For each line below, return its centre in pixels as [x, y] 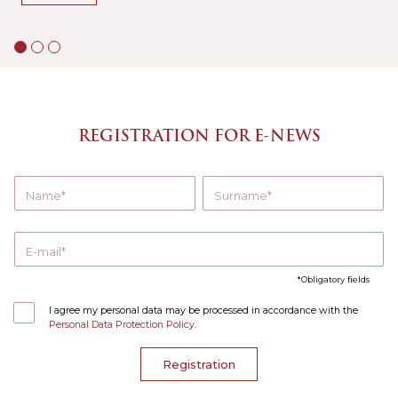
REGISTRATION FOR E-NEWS [199, 136]
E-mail [43, 251]
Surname [240, 195]
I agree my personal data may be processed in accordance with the [203, 310]
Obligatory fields [335, 280]
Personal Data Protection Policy [122, 325]
